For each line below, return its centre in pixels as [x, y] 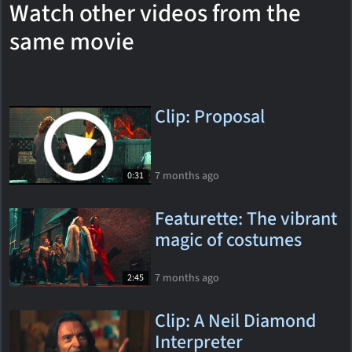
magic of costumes [228, 240]
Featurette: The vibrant [246, 219]
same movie [72, 42]
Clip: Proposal [210, 117]
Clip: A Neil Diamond [235, 321]
